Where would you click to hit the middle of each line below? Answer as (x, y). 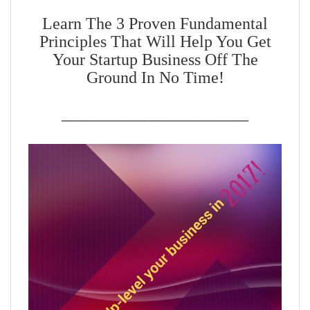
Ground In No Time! (155, 77)
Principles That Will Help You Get (155, 41)
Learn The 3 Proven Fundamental (155, 23)
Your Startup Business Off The (155, 59)
